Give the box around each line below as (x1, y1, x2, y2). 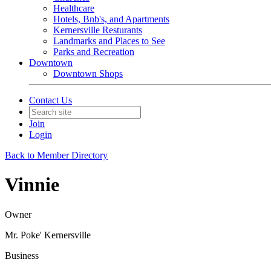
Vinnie (5, 174, 59, 196)
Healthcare (53, 3, 94, 13)
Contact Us (29, 95, 72, 105)
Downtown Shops (53, 68, 123, 79)
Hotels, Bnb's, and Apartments (53, 14, 169, 24)
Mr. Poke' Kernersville (5, 229, 91, 240)
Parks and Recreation (53, 47, 134, 57)
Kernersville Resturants (53, 25, 142, 35)
